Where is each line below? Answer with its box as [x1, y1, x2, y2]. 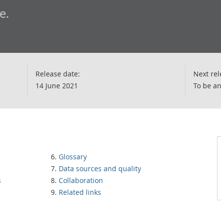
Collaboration [59, 176, 103, 185]
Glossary [59, 152, 87, 161]
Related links [59, 187, 101, 197]
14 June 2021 [36, 81, 78, 90]
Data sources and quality [59, 164, 141, 173]
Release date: [36, 69, 80, 78]
